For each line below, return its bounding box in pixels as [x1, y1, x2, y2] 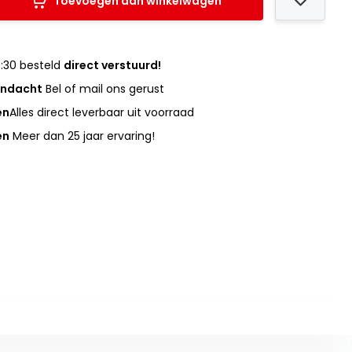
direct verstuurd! [64, 57, 162, 73]
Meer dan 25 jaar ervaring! [9, 128, 156, 144]
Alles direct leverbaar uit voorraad [9, 104, 195, 120]
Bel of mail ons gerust [42, 81, 165, 97]
